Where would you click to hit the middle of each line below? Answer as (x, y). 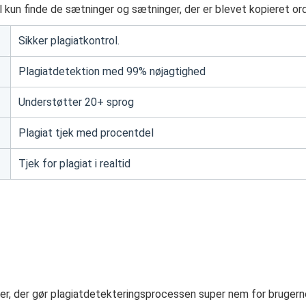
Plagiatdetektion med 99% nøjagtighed (112, 71)
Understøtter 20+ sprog (76, 102)
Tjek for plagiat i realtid (74, 164)
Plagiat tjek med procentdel (86, 133)
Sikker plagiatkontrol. (69, 41)
